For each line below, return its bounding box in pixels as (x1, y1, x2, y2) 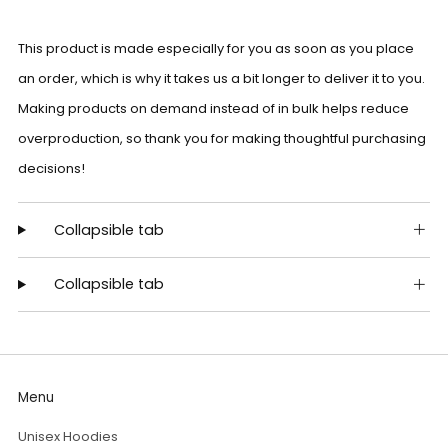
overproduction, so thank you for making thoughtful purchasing (18, 129, 426, 149)
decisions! (18, 159, 85, 179)
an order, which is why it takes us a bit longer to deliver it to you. (18, 69, 425, 89)
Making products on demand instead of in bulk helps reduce (18, 99, 409, 119)
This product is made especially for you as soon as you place (18, 39, 414, 59)
